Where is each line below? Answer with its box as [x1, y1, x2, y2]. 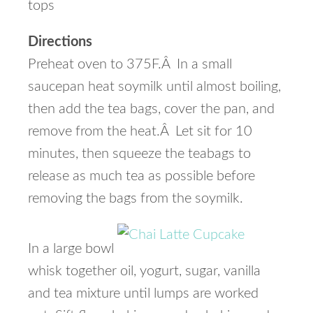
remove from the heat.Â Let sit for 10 [28, 124, 252, 138]
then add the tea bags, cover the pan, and [28, 102, 275, 116]
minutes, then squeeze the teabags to [28, 147, 251, 161]
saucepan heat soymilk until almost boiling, [28, 80, 281, 94]
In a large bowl [28, 242, 114, 256]
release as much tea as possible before [28, 169, 255, 183]
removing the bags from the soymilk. [28, 191, 243, 205]
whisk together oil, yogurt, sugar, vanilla [28, 264, 261, 278]
